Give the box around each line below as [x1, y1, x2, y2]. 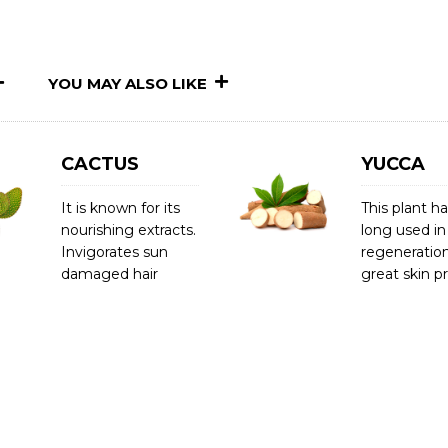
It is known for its [61, 199, 180, 217]
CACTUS [61, 153, 139, 175]
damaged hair [61, 265, 158, 283]
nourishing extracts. [61, 221, 196, 239]
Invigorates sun [61, 243, 168, 261]
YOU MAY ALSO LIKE [48, 74, 207, 93]
